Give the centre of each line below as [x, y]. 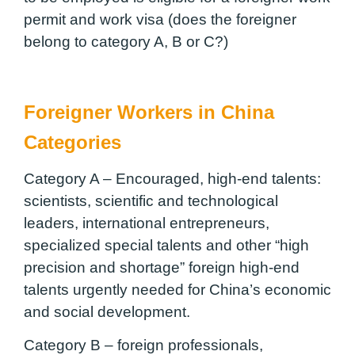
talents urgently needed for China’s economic [177, 289]
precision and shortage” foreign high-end [162, 267]
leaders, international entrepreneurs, [147, 223]
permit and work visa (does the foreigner [160, 20]
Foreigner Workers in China [149, 112]
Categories [73, 142]
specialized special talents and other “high [166, 245]
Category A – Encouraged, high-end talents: [172, 178]
